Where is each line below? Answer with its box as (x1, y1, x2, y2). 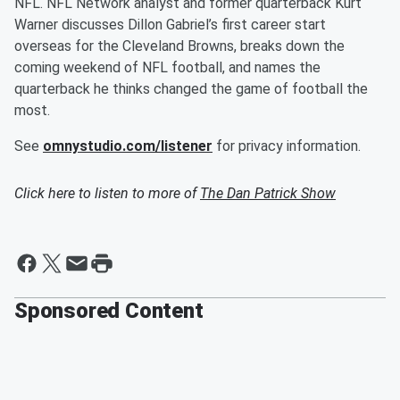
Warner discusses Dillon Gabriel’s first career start (14, 16, 326, 33)
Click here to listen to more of (14, 185, 200, 202)
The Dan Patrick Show (200, 185, 336, 202)
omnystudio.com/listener (43, 137, 212, 154)
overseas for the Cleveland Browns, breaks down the (14, 37, 345, 54)
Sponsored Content (14, 298, 204, 323)
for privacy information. (212, 137, 361, 154)
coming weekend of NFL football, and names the (14, 59, 321, 76)
